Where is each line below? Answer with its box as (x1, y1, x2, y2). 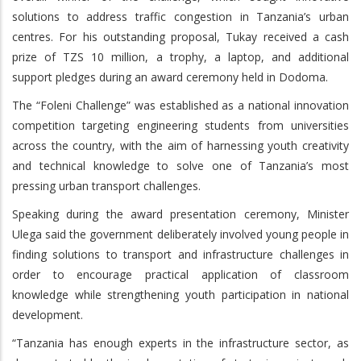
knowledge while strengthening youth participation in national (12, 286, 349, 302)
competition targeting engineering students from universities (12, 117, 349, 133)
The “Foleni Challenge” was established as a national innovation (12, 97, 349, 113)
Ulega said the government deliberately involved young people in (12, 226, 349, 242)
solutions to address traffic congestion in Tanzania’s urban (12, 8, 349, 24)
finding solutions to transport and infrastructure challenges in (12, 246, 349, 262)
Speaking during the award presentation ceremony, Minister (12, 205, 349, 222)
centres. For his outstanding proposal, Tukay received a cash (12, 28, 349, 44)
